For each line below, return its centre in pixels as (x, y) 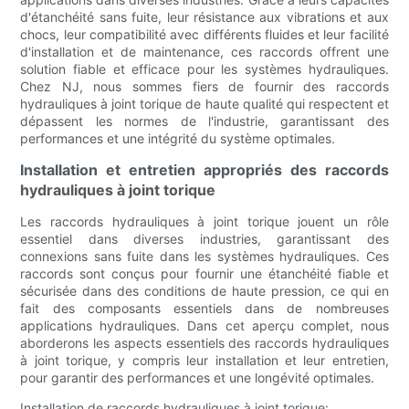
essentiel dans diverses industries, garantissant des (204, 239)
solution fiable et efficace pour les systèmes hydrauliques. (204, 69)
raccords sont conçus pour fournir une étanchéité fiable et (204, 274)
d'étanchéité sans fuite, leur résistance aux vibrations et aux (204, 17)
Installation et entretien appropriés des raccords (204, 170)
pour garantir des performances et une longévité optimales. (198, 378)
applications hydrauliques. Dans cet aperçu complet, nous (204, 326)
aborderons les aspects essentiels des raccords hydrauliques (204, 343)
